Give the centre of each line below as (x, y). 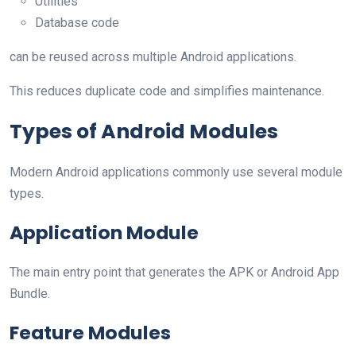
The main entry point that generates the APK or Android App (174, 272)
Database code (77, 22)
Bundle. (30, 293)
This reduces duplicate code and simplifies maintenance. (167, 91)
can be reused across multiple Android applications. (153, 56)
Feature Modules (90, 332)
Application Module (104, 232)
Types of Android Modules (144, 131)
